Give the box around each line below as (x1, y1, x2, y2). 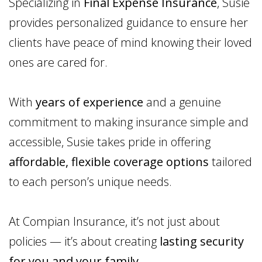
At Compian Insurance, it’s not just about (9, 213, 220, 229)
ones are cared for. (9, 54, 108, 70)
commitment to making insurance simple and (9, 113, 249, 130)
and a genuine (143, 94, 221, 110)
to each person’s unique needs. (9, 173, 172, 189)
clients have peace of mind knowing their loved (9, 34, 252, 50)
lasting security (160, 233, 244, 249)
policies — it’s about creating (9, 233, 160, 249)
